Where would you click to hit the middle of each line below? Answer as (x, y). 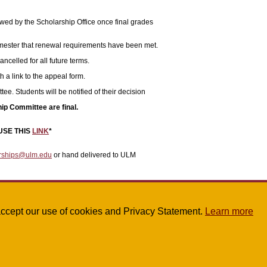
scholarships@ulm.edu (52, 212)
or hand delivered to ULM (94, 155)
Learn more (229, 211)
